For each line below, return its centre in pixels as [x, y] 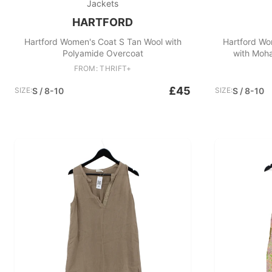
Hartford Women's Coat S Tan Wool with [103, 42]
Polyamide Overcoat [103, 53]
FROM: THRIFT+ [103, 68]
